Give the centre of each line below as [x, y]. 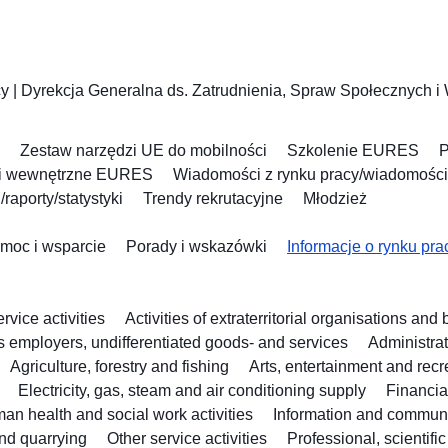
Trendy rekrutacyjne [213, 199]
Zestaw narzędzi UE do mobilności [143, 151]
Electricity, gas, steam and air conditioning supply [192, 391]
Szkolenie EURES [353, 151]
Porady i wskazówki [196, 247]
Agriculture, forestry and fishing [119, 367]
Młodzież [335, 199]
